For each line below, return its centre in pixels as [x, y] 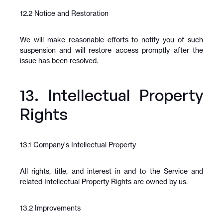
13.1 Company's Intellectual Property [78, 145]
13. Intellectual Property [111, 95]
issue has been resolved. [59, 60]
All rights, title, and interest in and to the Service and [111, 171]
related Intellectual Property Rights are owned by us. [104, 181]
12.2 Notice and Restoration [64, 13]
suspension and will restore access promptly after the [111, 50]
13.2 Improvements [50, 208]
